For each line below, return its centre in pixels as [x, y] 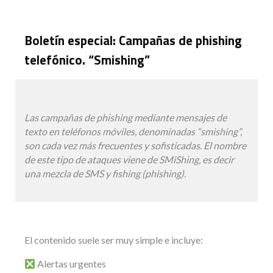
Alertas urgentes [71, 264]
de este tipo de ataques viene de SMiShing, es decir [129, 160]
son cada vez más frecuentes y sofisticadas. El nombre [135, 146]
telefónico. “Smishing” [87, 60]
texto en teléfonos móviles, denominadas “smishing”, [133, 132]
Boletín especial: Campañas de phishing [133, 41]
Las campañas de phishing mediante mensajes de [126, 118]
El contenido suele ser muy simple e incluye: [114, 240]
